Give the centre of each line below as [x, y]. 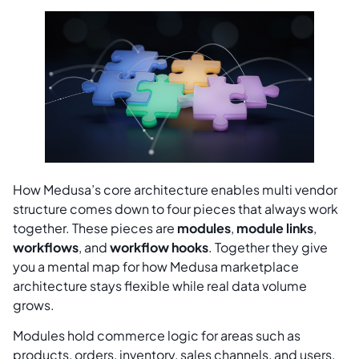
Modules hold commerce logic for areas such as [157, 336]
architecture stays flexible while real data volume [160, 286]
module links [275, 228]
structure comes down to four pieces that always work [175, 209]
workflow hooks [159, 248]
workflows [46, 248]
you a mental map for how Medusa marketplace [156, 267]
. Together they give [268, 248]
